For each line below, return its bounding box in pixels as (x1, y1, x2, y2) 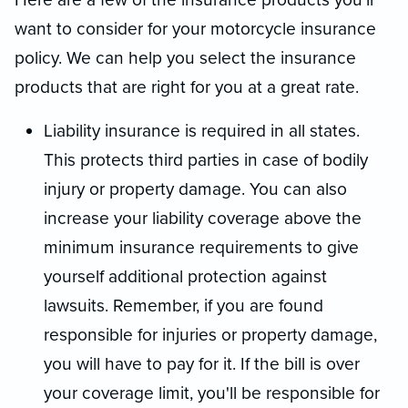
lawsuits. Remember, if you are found (44, 294, 323, 316)
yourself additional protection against (44, 265, 327, 287)
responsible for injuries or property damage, (44, 323, 377, 345)
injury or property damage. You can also (44, 178, 347, 199)
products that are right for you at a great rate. (15, 76, 359, 97)
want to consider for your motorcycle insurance (15, 17, 376, 39)
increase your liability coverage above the (44, 207, 362, 229)
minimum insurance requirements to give (44, 236, 359, 258)
